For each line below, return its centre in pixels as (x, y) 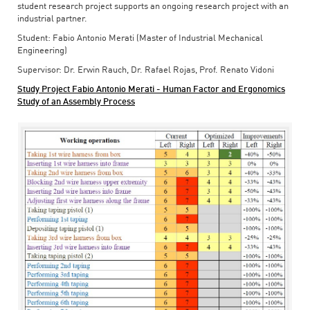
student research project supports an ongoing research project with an (153, 6)
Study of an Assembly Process (76, 102)
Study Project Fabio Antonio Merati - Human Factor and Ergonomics (151, 89)
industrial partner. (52, 19)
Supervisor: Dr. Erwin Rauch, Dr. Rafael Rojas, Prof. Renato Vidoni (146, 70)
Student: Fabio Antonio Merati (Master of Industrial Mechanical (140, 38)
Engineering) (42, 51)
